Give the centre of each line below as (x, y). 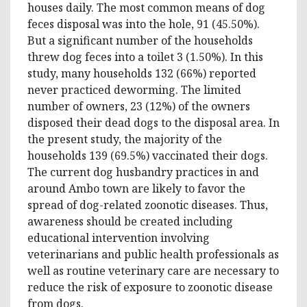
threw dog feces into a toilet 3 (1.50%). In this (145, 57)
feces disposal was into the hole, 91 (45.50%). (144, 24)
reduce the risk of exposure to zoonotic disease (150, 287)
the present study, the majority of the (125, 139)
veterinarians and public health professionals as (153, 254)
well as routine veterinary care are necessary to (153, 270)
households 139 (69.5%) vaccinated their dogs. (148, 155)
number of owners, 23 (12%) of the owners (139, 106)
